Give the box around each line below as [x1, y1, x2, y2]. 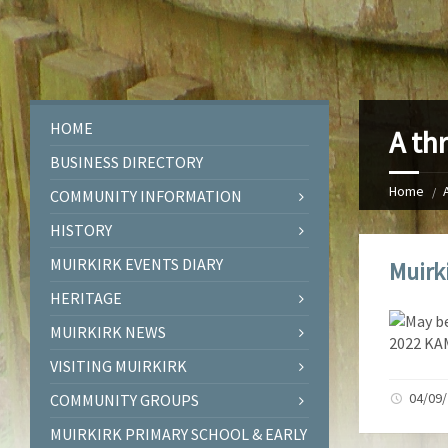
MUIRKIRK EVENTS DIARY [50, 254, 223, 274]
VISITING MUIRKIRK [50, 356, 187, 376]
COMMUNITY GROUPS [50, 390, 199, 410]
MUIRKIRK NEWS [50, 322, 166, 342]
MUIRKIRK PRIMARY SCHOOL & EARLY [50, 424, 307, 444]
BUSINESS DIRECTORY [50, 152, 203, 172]
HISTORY [50, 220, 112, 240]
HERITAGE [50, 288, 122, 308]
